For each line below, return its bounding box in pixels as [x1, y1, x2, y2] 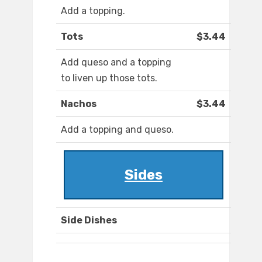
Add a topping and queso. [61, 124, 174, 136]
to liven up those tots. [61, 73, 157, 84]
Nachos [61, 98, 96, 110]
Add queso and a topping [61, 57, 171, 68]
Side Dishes [61, 215, 117, 226]
